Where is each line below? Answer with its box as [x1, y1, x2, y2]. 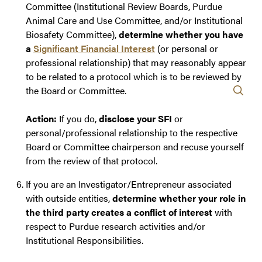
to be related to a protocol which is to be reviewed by [26, 70, 242, 84]
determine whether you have [119, 27, 243, 42]
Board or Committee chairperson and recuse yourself [26, 140, 244, 154]
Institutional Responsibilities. [26, 233, 143, 247]
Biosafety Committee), [26, 27, 119, 42]
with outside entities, [26, 191, 112, 205]
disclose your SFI [99, 112, 172, 126]
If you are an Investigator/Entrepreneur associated [26, 177, 232, 191]
